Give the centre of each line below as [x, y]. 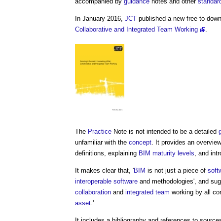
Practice [100, 131]
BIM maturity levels [166, 153]
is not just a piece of [177, 170]
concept [140, 142]
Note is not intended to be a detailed [165, 131]
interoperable [93, 181]
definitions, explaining [107, 153]
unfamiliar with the [102, 142]
